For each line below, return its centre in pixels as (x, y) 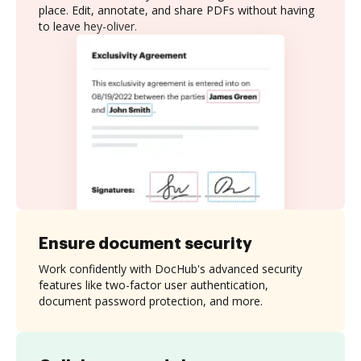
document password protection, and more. (151, 301)
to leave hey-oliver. (88, 26)
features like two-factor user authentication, (154, 284)
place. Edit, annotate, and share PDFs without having (176, 10)
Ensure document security (145, 243)
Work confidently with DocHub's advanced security (170, 268)
